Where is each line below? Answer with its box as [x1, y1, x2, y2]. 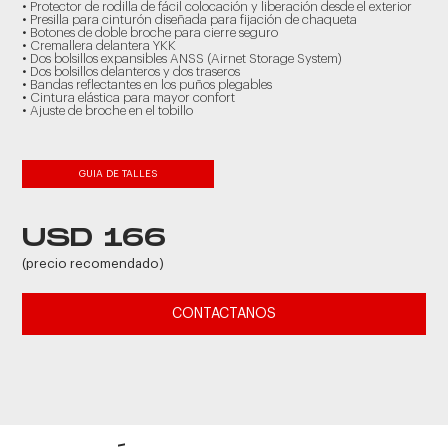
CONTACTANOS [172, 307, 276, 321]
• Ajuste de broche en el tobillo [22, 104, 194, 117]
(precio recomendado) [22, 257, 165, 270]
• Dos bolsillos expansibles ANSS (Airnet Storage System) [22, 52, 343, 65]
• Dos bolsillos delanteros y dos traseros [22, 65, 241, 78]
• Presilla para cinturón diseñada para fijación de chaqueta [22, 13, 358, 26]
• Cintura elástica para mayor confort [22, 91, 236, 104]
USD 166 [22, 224, 167, 253]
